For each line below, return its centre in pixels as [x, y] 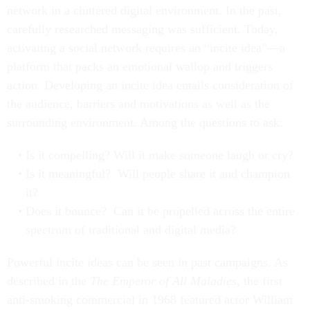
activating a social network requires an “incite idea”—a [146, 48]
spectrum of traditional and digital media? [130, 230]
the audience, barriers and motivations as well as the [138, 104]
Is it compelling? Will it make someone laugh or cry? [159, 155]
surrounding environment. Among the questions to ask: [145, 122]
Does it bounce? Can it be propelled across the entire [160, 211]
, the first [259, 281]
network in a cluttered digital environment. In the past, [144, 10]
